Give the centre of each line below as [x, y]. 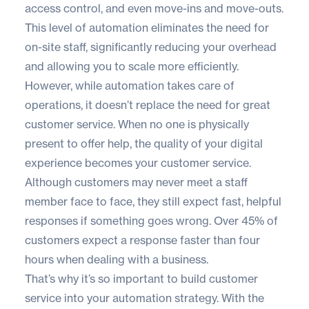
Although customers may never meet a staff [136, 182]
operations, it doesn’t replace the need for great [148, 105]
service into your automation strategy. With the [144, 298]
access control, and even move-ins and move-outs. [154, 9]
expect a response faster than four [170, 240]
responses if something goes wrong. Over [133, 221]
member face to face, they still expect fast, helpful [153, 202]
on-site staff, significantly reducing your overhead [151, 47]
